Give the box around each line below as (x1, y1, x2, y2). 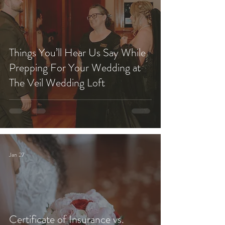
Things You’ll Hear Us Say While (9, 45, 146, 60)
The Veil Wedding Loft (9, 75, 105, 90)
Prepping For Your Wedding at (9, 60, 141, 75)
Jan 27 (9, 150, 25, 159)
